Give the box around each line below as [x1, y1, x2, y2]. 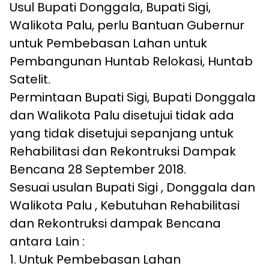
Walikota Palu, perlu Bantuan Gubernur [10, 17, 244, 34]
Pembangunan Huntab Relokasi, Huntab [10, 53, 253, 70]
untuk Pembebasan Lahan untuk [10, 35, 207, 52]
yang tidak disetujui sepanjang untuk [10, 125, 234, 142]
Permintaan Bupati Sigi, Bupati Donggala [10, 89, 256, 106]
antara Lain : [10, 233, 85, 250]
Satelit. [10, 71, 50, 88]
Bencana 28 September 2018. [10, 161, 186, 178]
